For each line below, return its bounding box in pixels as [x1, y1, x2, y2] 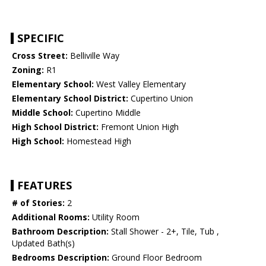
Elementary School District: [12, 93, 128, 104]
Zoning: [12, 64, 44, 76]
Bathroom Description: [12, 226, 109, 237]
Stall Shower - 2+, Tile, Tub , [109, 226, 219, 237]
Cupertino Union [128, 93, 193, 104]
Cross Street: [12, 50, 68, 62]
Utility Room [90, 211, 140, 223]
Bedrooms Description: [12, 252, 109, 264]
